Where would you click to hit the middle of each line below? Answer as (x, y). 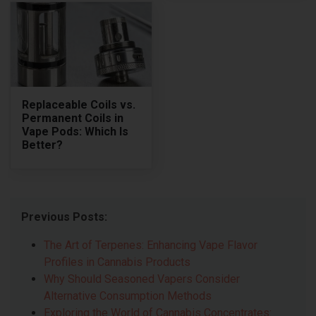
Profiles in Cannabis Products (117, 262)
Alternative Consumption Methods (128, 296)
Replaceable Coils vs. (79, 104)
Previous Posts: (65, 217)
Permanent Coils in (73, 118)
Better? (43, 145)
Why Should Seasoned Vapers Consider (142, 279)
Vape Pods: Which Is (75, 131)
